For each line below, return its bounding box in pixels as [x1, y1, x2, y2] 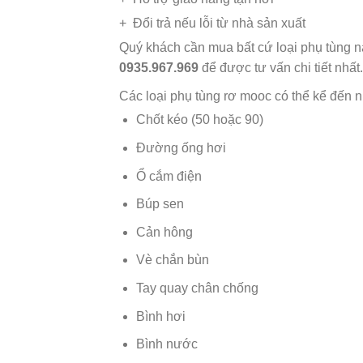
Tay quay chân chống [135, 280, 258, 295]
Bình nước [135, 337, 198, 352]
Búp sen [135, 197, 184, 211]
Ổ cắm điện [135, 169, 202, 183]
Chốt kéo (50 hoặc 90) [135, 113, 263, 127]
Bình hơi [135, 309, 186, 323]
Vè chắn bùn [135, 253, 209, 267]
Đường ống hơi [135, 141, 226, 156]
